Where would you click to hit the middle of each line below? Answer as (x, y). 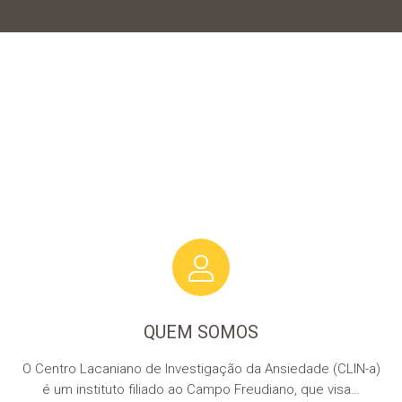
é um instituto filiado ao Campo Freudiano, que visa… (201, 389)
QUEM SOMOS (201, 332)
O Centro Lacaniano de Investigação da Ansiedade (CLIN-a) (201, 369)
